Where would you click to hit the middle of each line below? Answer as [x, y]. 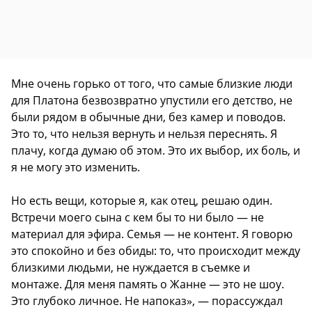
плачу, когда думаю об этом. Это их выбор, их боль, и [156, 151]
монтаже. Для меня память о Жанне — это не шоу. [148, 284]
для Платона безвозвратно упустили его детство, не [152, 101]
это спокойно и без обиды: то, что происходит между [156, 251]
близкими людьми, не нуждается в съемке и [131, 268]
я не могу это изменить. [76, 167]
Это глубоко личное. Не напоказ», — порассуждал [147, 301]
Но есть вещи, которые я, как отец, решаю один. [142, 201]
